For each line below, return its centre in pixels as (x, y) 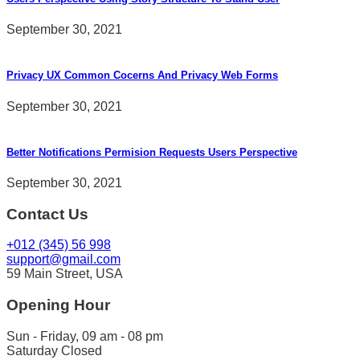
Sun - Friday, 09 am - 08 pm (85, 336)
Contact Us (47, 214)
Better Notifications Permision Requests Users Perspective (152, 152)
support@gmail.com (63, 260)
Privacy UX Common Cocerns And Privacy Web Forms (142, 76)
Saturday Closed (54, 350)
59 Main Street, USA (65, 274)
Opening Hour (58, 305)
